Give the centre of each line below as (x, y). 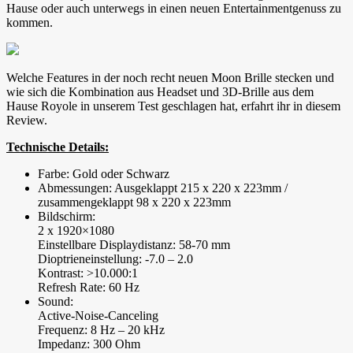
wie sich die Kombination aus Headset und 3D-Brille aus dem (160, 92)
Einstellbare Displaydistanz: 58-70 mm (134, 245)
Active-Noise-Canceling (98, 316)
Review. (27, 121)
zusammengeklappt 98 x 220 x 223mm (134, 203)
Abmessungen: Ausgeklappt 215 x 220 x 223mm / (163, 188)
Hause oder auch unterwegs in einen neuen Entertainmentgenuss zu (174, 9)
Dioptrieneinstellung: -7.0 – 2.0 (115, 259)
